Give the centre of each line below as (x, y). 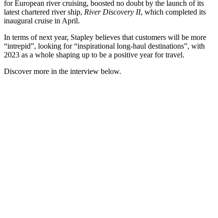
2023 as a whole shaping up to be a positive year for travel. (94, 55)
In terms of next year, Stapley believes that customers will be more (105, 37)
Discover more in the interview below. (63, 72)
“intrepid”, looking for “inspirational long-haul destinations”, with (104, 46)
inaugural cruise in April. (42, 21)
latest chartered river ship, (44, 12)
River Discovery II (112, 12)
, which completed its (173, 12)
